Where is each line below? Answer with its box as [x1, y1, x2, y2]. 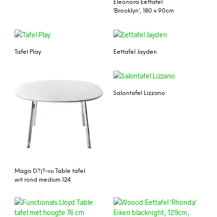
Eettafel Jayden [113, 48, 157, 55]
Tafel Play [15, 48, 41, 55]
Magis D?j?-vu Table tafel [15, 168, 85, 174]
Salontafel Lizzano [113, 90, 165, 96]
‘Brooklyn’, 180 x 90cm [113, 8, 174, 15]
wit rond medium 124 [15, 176, 71, 183]
